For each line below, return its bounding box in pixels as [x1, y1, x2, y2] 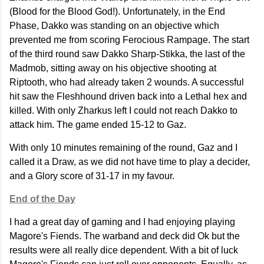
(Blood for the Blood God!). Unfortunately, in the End [9, 6, 225, 16]
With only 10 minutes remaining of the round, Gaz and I [9, 142, 237, 153]
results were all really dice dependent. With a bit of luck [9, 245, 238, 255]
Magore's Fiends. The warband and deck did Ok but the [9, 230, 240, 241]
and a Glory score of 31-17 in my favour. [9, 170, 177, 181]
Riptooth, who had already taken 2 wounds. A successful [9, 77, 244, 87]
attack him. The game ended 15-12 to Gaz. [9, 119, 186, 130]
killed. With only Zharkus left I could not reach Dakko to [9, 105, 237, 115]
